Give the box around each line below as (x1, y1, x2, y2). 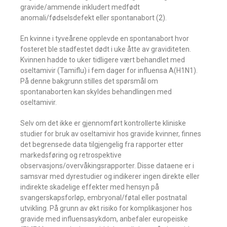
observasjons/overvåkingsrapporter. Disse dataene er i (20, 162, 194, 170)
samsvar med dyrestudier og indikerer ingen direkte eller (20, 172, 200, 180)
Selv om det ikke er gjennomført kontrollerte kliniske (20, 119, 186, 127)
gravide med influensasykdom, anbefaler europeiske (20, 215, 188, 223)
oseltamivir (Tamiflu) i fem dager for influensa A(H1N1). (20, 66, 198, 74)
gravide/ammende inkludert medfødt (20, 3, 140, 11)
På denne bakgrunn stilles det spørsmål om (20, 77, 158, 85)
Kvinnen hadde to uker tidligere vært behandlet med (20, 56, 185, 64)
